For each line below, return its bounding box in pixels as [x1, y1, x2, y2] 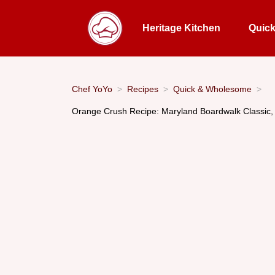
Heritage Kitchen [142, 23, 220, 33]
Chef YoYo [72, 83, 112, 94]
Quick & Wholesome [173, 83, 252, 94]
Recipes [127, 83, 158, 94]
